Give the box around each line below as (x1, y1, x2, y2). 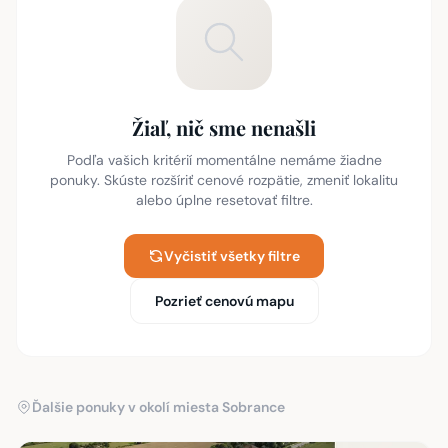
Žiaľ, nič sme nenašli (132, 114, 316, 141)
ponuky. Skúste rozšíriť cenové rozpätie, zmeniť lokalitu (50, 171, 398, 189)
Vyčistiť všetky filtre (164, 247, 300, 265)
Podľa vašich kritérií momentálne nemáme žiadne (66, 151, 382, 169)
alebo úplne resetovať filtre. (135, 191, 313, 209)
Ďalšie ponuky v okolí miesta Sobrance (32, 398, 285, 416)
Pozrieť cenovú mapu (154, 292, 294, 310)
